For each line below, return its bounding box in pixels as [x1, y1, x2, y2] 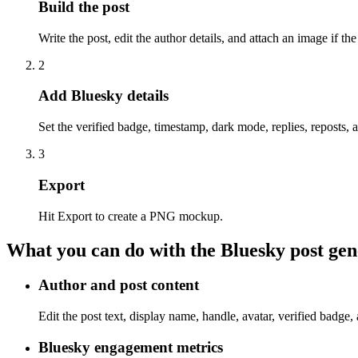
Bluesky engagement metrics [38, 338, 223, 356]
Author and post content [38, 276, 199, 294]
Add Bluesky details [38, 87, 169, 105]
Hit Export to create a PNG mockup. [38, 209, 223, 223]
